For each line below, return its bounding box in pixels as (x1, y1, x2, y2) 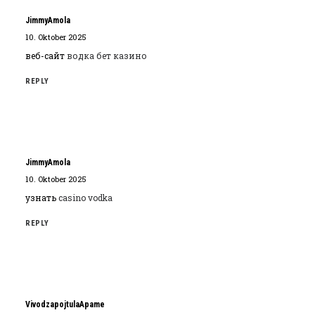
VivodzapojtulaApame (25, 300, 105, 309)
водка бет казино (67, 50, 147, 61)
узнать (25, 192, 58, 203)
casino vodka (58, 192, 112, 203)
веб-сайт (25, 50, 67, 61)
